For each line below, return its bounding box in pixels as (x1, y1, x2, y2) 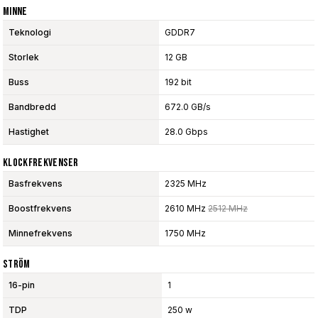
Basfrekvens (9, 178, 62, 190)
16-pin (9, 280, 35, 291)
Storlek (9, 52, 39, 63)
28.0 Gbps (165, 126, 208, 138)
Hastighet (9, 126, 49, 138)
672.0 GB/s (165, 102, 211, 113)
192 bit (165, 77, 192, 88)
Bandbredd (9, 102, 56, 113)
